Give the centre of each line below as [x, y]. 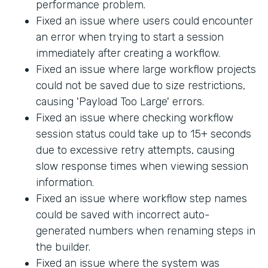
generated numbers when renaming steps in [146, 231]
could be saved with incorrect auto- [123, 215]
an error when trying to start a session [130, 37]
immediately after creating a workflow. [128, 54]
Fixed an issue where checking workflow [135, 118]
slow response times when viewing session [142, 167]
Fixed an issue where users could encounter [144, 21]
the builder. [63, 247]
